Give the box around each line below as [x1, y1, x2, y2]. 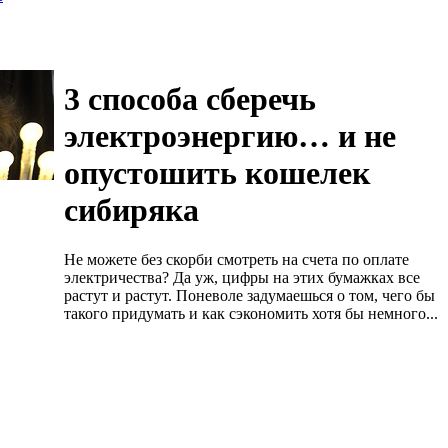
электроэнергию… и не [64, 118, 396, 155]
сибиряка [64, 192, 199, 229]
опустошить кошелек [64, 155, 370, 192]
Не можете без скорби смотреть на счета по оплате [64, 250, 409, 268]
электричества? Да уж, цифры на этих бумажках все [64, 268, 420, 286]
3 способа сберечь [64, 81, 316, 118]
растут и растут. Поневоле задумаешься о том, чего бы [64, 286, 435, 304]
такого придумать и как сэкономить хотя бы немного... [64, 304, 438, 322]
